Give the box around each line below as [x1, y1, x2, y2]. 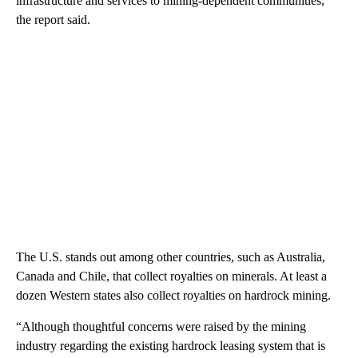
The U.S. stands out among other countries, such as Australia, [16, 249, 325, 264]
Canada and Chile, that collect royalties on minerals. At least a [16, 268, 327, 283]
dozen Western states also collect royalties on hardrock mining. [16, 288, 331, 302]
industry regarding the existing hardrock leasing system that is [16, 338, 325, 352]
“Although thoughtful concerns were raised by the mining [16, 319, 306, 333]
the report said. [16, 12, 90, 26]
